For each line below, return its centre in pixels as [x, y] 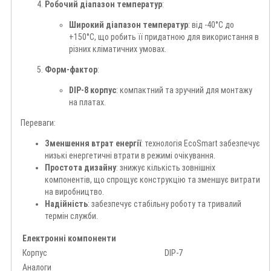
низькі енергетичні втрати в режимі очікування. [130, 156]
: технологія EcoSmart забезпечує [201, 144]
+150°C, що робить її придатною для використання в [164, 37]
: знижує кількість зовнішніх [166, 168]
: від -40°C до [211, 25]
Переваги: [38, 123]
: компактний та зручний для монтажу [184, 90]
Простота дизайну [80, 168]
